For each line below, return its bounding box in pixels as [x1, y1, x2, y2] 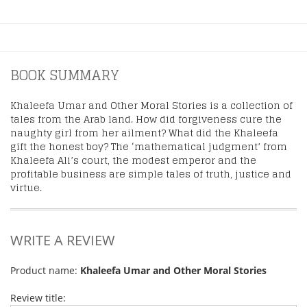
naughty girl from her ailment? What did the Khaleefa [10, 124, 278, 142]
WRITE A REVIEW [10, 231, 115, 250]
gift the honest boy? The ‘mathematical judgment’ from [10, 138, 287, 156]
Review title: [10, 291, 66, 305]
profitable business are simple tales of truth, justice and [10, 165, 291, 183]
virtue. [10, 179, 42, 197]
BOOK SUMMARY [10, 63, 119, 88]
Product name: [10, 264, 80, 278]
